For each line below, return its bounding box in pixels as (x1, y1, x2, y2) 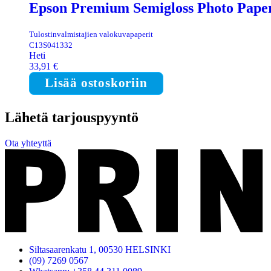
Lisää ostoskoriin (45, 75, 148, 90)
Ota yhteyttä (5, 137, 51, 148)
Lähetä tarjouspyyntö (5, 109, 139, 125)
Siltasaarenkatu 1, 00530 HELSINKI (29, 244, 171, 255)
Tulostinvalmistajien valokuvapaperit (29, 29, 153, 39)
